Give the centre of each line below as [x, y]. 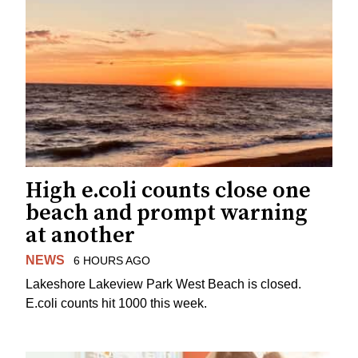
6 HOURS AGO [111, 260]
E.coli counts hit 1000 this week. [116, 304]
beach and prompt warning [167, 213]
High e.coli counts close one [168, 190]
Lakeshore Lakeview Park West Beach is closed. [163, 284]
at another [80, 235]
